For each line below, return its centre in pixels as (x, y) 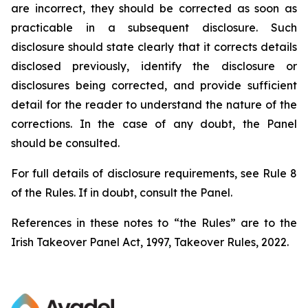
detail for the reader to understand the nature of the (154, 104)
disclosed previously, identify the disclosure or (154, 66)
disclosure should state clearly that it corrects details (154, 47)
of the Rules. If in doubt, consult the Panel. (122, 192)
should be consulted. (65, 143)
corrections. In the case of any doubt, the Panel (154, 124)
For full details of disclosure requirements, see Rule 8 (154, 173)
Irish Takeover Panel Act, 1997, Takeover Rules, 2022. (150, 242)
